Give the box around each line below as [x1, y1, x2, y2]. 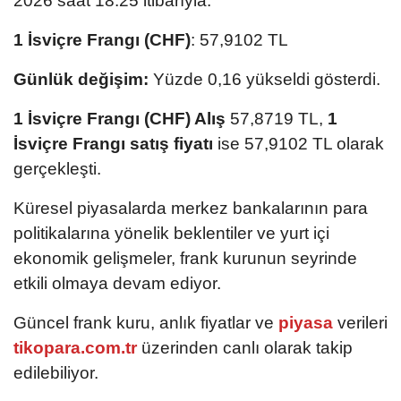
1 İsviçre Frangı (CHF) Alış [13, 109, 226, 129]
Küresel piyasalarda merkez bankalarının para [13, 199, 368, 218]
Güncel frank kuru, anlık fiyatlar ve [13, 313, 274, 333]
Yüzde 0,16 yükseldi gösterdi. [149, 70, 380, 90]
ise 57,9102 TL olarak [213, 134, 384, 154]
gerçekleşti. [13, 159, 101, 179]
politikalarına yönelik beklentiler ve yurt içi [13, 224, 329, 243]
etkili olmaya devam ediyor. [13, 274, 221, 294]
